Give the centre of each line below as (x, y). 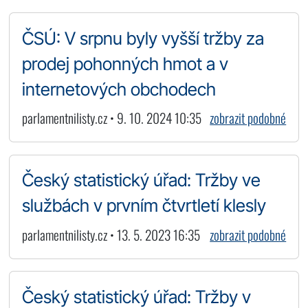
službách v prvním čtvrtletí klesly (144, 206)
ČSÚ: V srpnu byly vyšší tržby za (143, 38)
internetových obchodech (119, 89)
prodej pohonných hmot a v (125, 63)
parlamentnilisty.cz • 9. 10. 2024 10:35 (111, 118)
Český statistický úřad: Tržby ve (141, 180)
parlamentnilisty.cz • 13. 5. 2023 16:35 (111, 234)
